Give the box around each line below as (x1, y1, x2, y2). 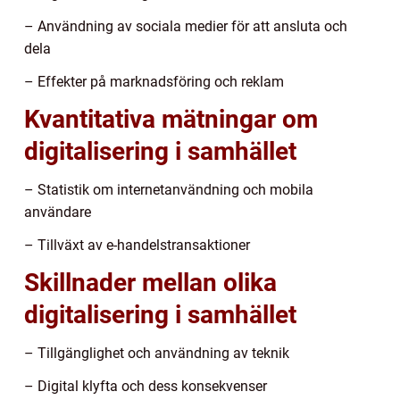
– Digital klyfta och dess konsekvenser (24, 377, 267, 395)
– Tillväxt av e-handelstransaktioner (24, 236, 250, 254)
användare (24, 203, 91, 221)
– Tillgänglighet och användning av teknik (24, 344, 289, 362)
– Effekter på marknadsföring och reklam (24, 72, 284, 90)
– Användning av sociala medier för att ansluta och (24, 17, 347, 35)
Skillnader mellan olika (24, 267, 277, 297)
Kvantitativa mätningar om (24, 104, 318, 134)
